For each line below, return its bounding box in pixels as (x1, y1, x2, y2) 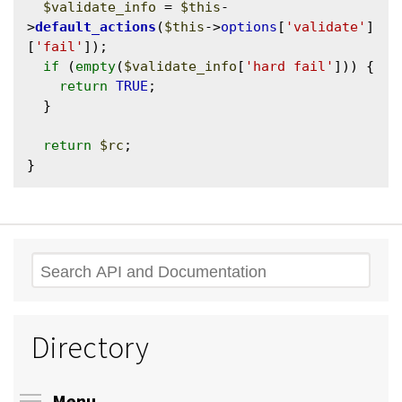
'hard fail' (245, 57, 334, 74)
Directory (31, 328, 150, 366)
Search (31, 259, 87, 284)
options (221, 18, 277, 35)
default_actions (35, 18, 156, 35)
